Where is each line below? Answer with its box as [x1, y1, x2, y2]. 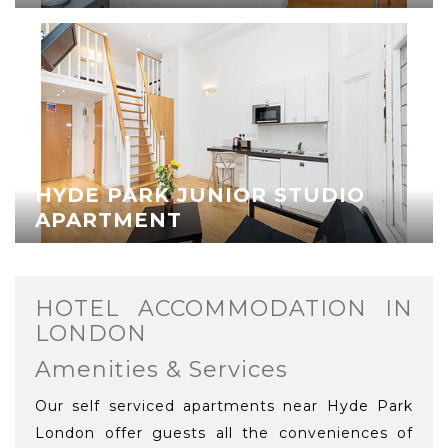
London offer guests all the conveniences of [35, 423, 413, 442]
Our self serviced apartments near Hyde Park [35, 396, 413, 415]
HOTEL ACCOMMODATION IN [35, 294, 413, 322]
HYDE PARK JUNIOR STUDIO [35, 183, 365, 208]
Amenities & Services [35, 355, 288, 383]
